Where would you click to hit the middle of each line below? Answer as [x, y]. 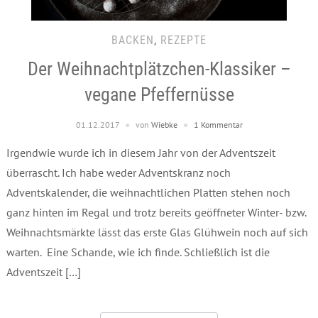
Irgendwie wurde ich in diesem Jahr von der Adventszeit [141, 152]
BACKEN [133, 40]
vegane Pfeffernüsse [159, 94]
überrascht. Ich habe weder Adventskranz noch [118, 172]
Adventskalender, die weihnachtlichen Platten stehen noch [148, 192]
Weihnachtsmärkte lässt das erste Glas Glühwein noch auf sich [157, 232]
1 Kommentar [218, 124]
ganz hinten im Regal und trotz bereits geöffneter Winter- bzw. [156, 212]
